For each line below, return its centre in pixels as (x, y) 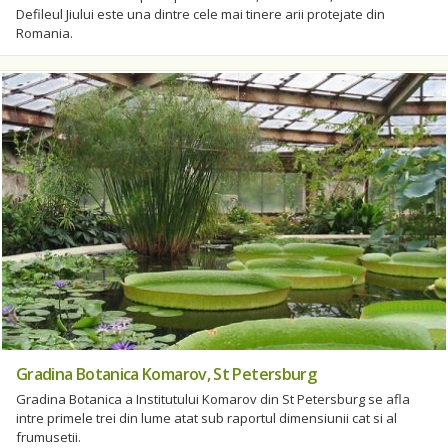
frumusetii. (48, 437)
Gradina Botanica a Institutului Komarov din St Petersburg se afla (213, 399)
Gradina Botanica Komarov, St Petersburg (166, 374)
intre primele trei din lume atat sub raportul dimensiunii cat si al (206, 418)
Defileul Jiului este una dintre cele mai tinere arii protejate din (200, 13)
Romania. (44, 32)
